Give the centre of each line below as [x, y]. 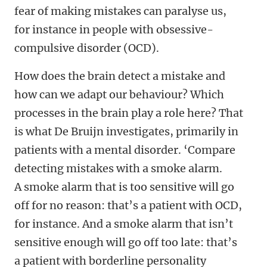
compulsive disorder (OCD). [88, 48]
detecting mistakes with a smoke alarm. [118, 169]
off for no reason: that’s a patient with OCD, [128, 206]
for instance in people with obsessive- [114, 30]
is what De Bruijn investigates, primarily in [126, 132]
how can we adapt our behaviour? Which [119, 95]
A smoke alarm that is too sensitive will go [124, 187]
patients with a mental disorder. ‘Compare [125, 150]
